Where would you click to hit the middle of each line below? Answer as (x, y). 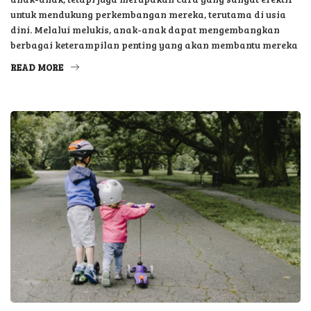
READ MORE (37, 68)
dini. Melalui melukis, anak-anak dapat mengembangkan (145, 30)
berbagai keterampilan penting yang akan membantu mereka (154, 45)
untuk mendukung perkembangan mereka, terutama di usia (148, 15)
